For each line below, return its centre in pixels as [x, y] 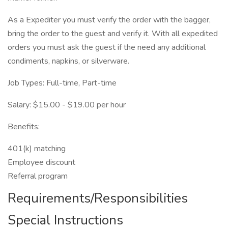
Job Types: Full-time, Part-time [62, 83]
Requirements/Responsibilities [98, 198]
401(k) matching [37, 149]
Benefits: [24, 127]
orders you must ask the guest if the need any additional [107, 47]
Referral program [38, 176]
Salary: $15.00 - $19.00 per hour [67, 105]
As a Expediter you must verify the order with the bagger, [109, 20]
